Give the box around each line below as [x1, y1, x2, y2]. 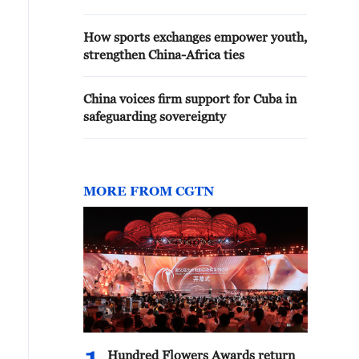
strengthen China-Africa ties [83, 47, 244, 62]
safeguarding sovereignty [83, 109, 226, 123]
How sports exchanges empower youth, [83, 30, 307, 44]
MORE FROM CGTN [83, 184, 214, 198]
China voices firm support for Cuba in [83, 91, 296, 106]
